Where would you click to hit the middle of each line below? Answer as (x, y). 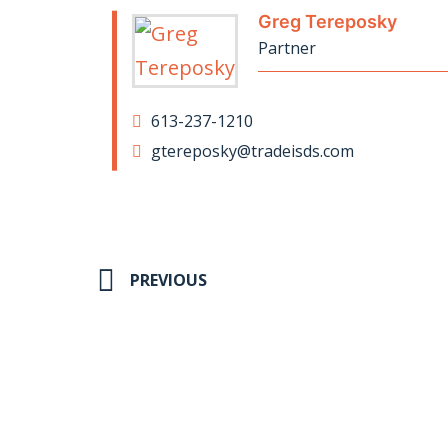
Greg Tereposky (327, 21)
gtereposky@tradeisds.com (250, 151)
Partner (287, 48)
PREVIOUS (168, 280)
